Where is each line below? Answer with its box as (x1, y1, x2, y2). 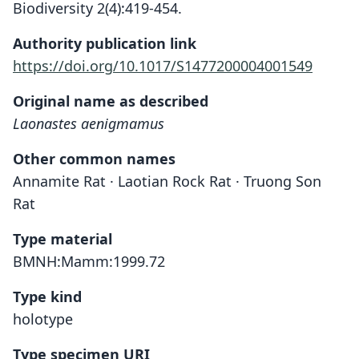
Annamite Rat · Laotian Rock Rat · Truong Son (13, 171, 321, 191)
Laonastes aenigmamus (13, 114, 164, 133)
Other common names (13, 149, 175, 168)
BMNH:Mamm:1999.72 (13, 252, 165, 271)
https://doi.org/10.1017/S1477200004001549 (13, 56, 313, 75)
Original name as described (13, 91, 208, 111)
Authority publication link (13, 34, 196, 53)
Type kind (13, 287, 82, 306)
